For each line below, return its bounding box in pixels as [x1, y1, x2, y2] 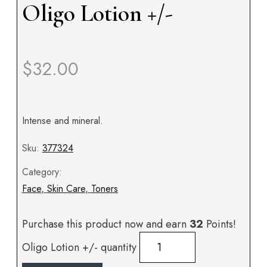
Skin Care [46, 182, 85, 196]
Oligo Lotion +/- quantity [21, 240, 136, 256]
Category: [21, 165, 62, 179]
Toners [91, 182, 118, 196]
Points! [203, 216, 236, 232]
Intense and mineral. [21, 114, 103, 128]
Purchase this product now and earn [21, 216, 190, 232]
